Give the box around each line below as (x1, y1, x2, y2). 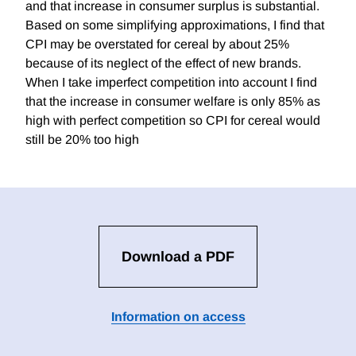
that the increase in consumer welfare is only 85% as (25, 95, 320, 109)
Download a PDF (122, 249, 234, 265)
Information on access (110, 310, 246, 324)
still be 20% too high (25, 133, 139, 147)
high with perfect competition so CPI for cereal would (25, 114, 320, 128)
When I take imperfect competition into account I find (25, 75, 317, 90)
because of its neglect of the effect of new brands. (25, 56, 301, 71)
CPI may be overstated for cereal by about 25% (25, 37, 289, 52)
